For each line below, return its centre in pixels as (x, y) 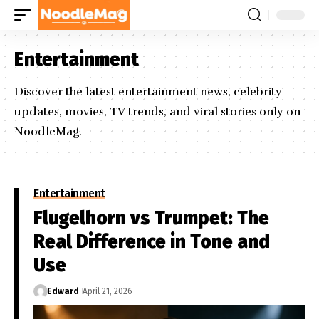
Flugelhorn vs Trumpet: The (151, 218)
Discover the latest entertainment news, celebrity (148, 91)
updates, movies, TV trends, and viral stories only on (157, 111)
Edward (63, 291)
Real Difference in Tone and (152, 242)
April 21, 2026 (107, 291)
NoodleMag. (48, 131)
